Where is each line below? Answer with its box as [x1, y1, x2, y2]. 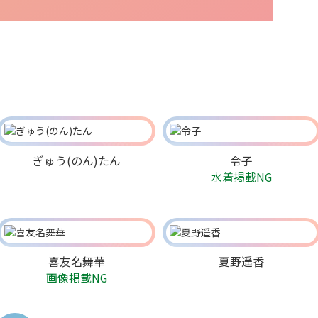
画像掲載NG [45, 269, 107, 287]
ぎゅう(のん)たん [32, 151, 121, 169]
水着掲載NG [211, 168, 273, 185]
